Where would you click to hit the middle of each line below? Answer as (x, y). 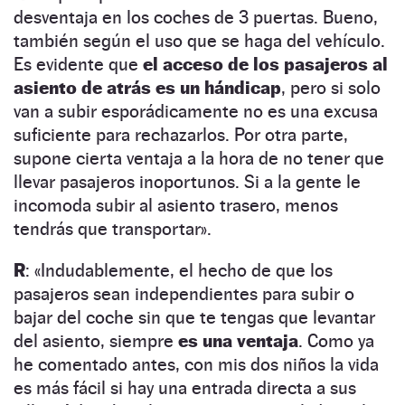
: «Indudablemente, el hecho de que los (179, 270)
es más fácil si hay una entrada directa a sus (185, 387)
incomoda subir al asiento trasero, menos (176, 205)
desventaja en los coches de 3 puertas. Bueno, (196, 17)
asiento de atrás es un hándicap (147, 87)
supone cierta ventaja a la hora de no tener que (199, 158)
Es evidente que (78, 64)
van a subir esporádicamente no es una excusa (196, 111)
